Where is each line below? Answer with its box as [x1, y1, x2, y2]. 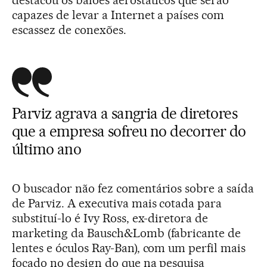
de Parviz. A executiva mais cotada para [12, 195, 222, 210]
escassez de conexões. [12, 22, 126, 37]
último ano [12, 139, 82, 158]
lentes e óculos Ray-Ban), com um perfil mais [12, 240, 246, 255]
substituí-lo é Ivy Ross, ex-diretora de [12, 210, 209, 225]
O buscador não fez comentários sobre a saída [12, 181, 254, 195]
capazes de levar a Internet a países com [12, 7, 225, 22]
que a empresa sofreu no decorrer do [12, 122, 246, 140]
